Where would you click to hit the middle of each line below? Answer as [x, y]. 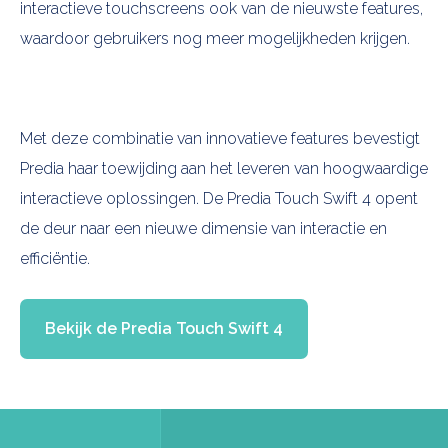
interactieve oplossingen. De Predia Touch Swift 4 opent [219, 198]
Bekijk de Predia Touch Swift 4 [164, 328]
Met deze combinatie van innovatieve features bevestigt [220, 138]
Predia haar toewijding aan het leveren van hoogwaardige [224, 168]
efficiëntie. [55, 258]
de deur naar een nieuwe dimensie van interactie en [203, 228]
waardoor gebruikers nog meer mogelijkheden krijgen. [215, 38]
